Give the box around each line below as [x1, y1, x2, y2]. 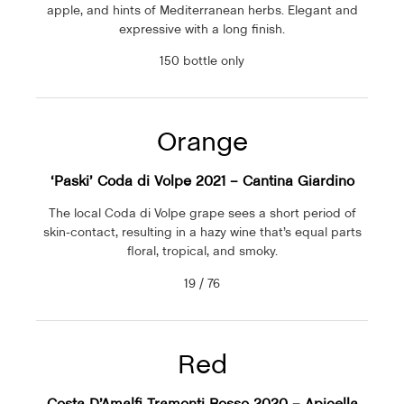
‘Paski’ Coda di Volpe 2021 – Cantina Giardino [50, 171, 354, 190]
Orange [156, 124, 248, 159]
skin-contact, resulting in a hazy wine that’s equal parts [42, 224, 362, 241]
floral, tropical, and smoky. [126, 243, 278, 260]
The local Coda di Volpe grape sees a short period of [48, 205, 356, 222]
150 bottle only [160, 52, 244, 69]
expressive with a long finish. [119, 20, 285, 37]
